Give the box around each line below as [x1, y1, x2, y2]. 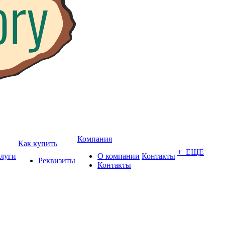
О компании [97, 152, 140, 160]
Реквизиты [38, 156, 75, 165]
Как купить [18, 139, 57, 148]
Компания [77, 135, 112, 143]
